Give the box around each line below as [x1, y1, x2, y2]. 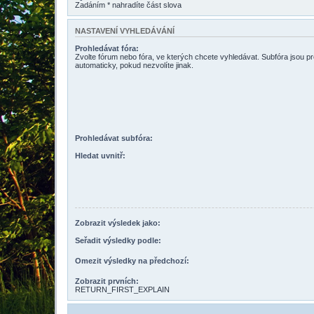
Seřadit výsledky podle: [75, 235, 161, 245]
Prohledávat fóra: [75, 43, 139, 53]
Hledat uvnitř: [75, 151, 125, 160]
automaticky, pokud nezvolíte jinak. [75, 60, 193, 69]
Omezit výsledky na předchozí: [75, 256, 189, 265]
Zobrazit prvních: [75, 276, 139, 285]
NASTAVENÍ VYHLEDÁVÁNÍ [75, 27, 175, 36]
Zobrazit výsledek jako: [75, 219, 161, 228]
